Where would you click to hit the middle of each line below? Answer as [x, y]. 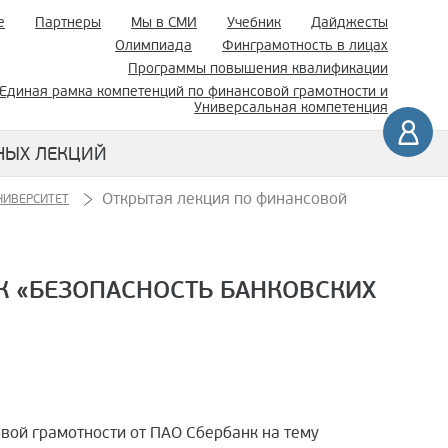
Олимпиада [153, 45]
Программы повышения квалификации [258, 68]
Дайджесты [349, 22]
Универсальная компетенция [291, 107]
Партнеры [68, 22]
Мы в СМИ [164, 22]
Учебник [254, 22]
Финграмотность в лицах [305, 45]
